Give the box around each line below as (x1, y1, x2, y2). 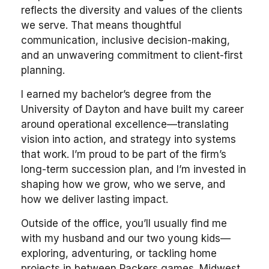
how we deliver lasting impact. (21, 193, 168, 205)
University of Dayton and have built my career (21, 103, 244, 115)
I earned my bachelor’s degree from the (21, 88, 211, 100)
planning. (21, 64, 65, 76)
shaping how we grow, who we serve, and (21, 178, 225, 190)
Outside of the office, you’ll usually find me (21, 217, 227, 229)
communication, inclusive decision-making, (21, 34, 230, 46)
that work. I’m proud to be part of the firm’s (21, 148, 226, 160)
